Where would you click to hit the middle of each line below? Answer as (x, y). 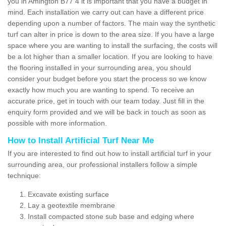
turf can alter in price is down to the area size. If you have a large (111, 34)
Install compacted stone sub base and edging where (111, 216)
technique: (24, 175)
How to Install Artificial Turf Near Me (81, 140)
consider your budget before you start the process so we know (107, 78)
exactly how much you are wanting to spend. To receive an (101, 90)
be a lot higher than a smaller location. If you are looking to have (110, 56)
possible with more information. (58, 123)
